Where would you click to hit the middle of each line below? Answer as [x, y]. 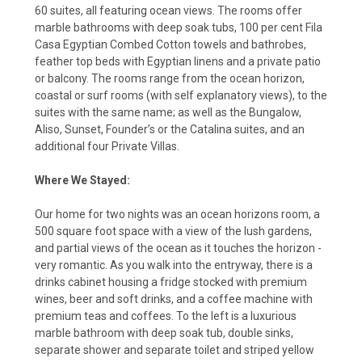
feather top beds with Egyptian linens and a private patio [178, 61]
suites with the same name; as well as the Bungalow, [168, 112]
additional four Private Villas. [109, 146]
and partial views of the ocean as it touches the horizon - [178, 248]
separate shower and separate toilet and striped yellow [175, 349]
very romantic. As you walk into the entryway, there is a [174, 265]
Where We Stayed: [82, 180]
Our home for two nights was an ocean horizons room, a [177, 214]
